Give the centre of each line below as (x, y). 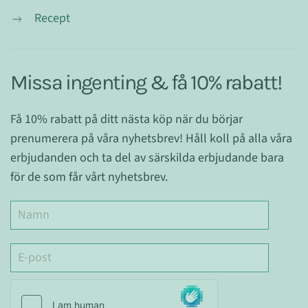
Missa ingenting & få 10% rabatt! (146, 82)
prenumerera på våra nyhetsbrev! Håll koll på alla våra (151, 138)
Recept (52, 18)
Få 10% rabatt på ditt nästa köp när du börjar (126, 119)
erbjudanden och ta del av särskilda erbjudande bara (147, 157)
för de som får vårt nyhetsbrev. (89, 177)
